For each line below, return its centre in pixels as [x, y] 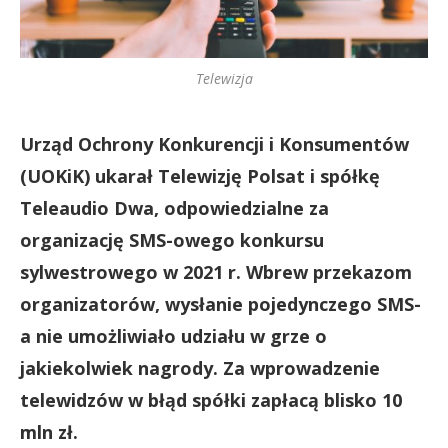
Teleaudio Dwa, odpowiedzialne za [174, 208]
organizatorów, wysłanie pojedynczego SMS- [220, 304]
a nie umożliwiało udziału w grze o [173, 336]
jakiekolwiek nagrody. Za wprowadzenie [200, 368]
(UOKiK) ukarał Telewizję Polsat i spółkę [200, 176]
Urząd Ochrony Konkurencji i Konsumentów [214, 144]
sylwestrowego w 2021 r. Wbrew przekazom [216, 272]
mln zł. [49, 432]
